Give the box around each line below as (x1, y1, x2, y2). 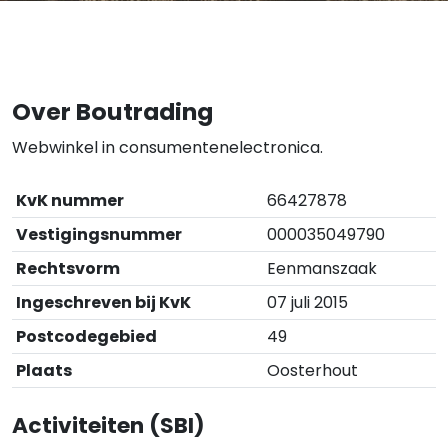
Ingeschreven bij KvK (16, 290, 191, 314)
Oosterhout (267, 358, 358, 382)
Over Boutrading (12, 94, 213, 128)
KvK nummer (16, 188, 124, 212)
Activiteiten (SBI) (12, 409, 205, 441)
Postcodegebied (16, 324, 157, 348)
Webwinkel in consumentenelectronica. (12, 135, 323, 159)
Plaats (16, 358, 72, 382)
